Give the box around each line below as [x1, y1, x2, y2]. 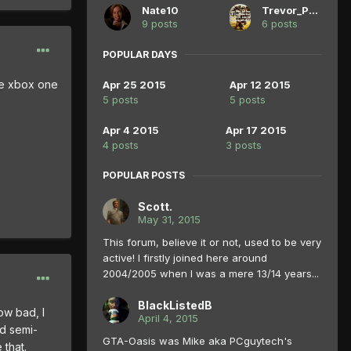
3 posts [226, 139, 262, 152]
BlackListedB [138, 299, 212, 313]
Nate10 [142, 3, 179, 16]
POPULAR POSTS [103, 169, 185, 182]
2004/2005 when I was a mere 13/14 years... [103, 267, 319, 280]
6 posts [262, 16, 298, 30]
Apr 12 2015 [229, 78, 291, 92]
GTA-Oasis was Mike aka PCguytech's [103, 335, 292, 348]
